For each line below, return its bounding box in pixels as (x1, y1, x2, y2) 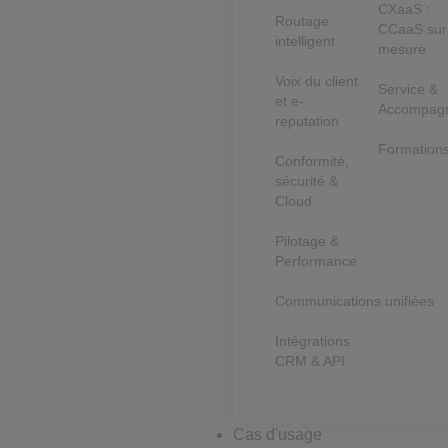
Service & (378, 81, 439, 97)
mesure (378, 41, 427, 57)
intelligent (275, 33, 336, 49)
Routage (275, 13, 330, 29)
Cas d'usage (233, 426, 323, 443)
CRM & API (275, 353, 346, 369)
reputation (275, 113, 340, 129)
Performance (275, 253, 358, 269)
